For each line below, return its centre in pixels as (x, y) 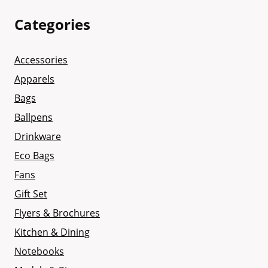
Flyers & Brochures (57, 213)
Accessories (41, 60)
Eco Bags (34, 156)
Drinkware (38, 137)
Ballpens (33, 118)
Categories (52, 24)
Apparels (34, 79)
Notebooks (39, 252)
